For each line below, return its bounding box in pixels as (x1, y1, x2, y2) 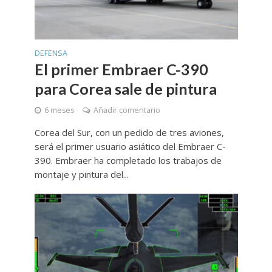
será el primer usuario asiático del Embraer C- (34, 140, 226, 153)
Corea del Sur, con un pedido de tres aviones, (34, 126, 224, 139)
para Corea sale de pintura (34, 80, 217, 98)
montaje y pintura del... (34, 168, 129, 181)
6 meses (44, 105, 74, 116)
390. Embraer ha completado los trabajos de (34, 154, 222, 167)
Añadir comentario (93, 105, 160, 116)
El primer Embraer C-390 (34, 60, 208, 79)
